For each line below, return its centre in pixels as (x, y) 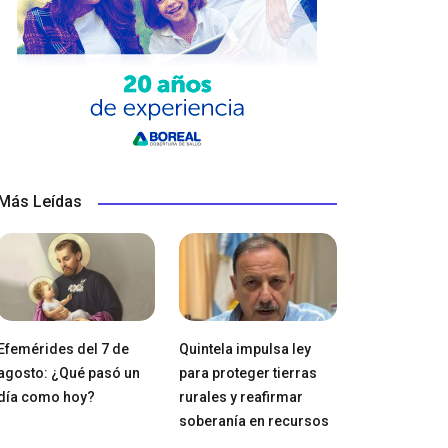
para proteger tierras (247, 373)
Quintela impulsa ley (244, 349)
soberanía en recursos (253, 421)
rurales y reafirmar (240, 397)
